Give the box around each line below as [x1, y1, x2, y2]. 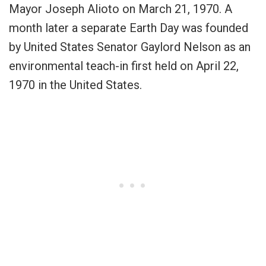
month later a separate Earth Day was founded [9, 21, 248, 36]
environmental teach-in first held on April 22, [9, 59, 239, 74]
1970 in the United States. [9, 78, 142, 93]
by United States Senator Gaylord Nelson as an [9, 40, 251, 55]
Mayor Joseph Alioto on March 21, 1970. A [9, 2, 232, 17]
